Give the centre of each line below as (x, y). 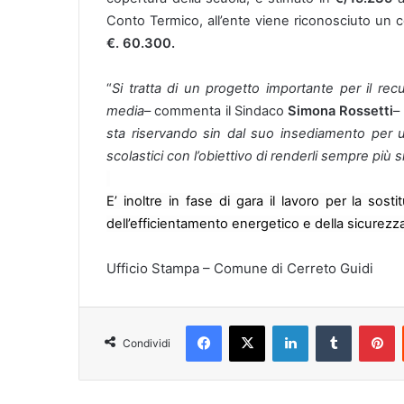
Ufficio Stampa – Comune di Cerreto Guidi (240, 268)
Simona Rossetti (341, 110)
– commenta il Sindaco (216, 110)
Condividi (147, 343)
